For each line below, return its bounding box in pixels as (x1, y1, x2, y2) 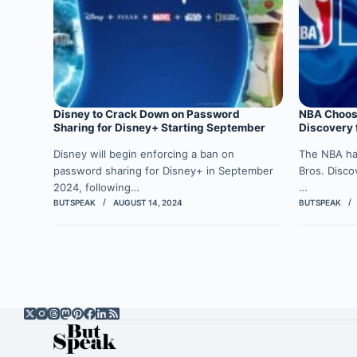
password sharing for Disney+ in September (53, 164, 274, 178)
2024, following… (53, 181, 140, 194)
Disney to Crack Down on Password (53, 108, 241, 121)
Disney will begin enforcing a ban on (53, 147, 235, 161)
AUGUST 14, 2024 (113, 198, 183, 208)
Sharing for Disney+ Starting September (53, 121, 266, 135)
